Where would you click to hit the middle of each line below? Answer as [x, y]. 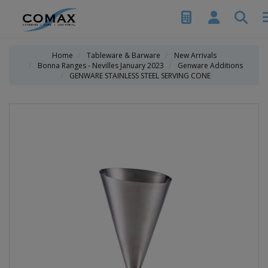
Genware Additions [210, 66]
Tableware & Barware [123, 55]
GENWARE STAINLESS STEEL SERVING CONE [140, 76]
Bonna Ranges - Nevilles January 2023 [100, 66]
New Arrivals [195, 55]
